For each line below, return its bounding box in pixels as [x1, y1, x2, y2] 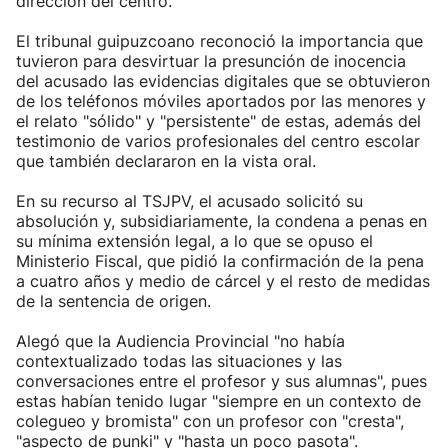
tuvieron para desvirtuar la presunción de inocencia [16, 51, 406, 71]
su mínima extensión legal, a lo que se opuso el [16, 231, 373, 251]
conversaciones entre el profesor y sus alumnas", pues [16, 371, 427, 391]
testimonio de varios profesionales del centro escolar [16, 131, 420, 151]
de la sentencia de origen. [16, 291, 211, 311]
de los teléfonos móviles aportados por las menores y [16, 91, 426, 111]
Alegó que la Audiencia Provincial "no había [16, 331, 345, 351]
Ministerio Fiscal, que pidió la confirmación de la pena [16, 251, 424, 271]
